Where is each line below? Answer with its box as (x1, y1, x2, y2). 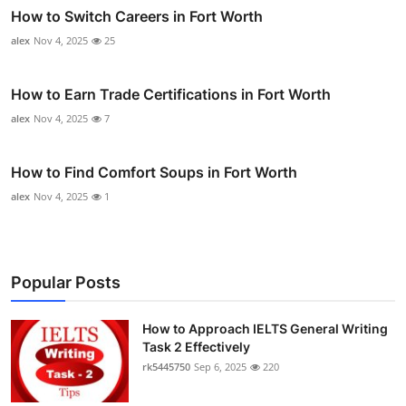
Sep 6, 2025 (194, 359, 246, 373)
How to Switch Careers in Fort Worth (11, 6, 263, 25)
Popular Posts (11, 272, 121, 292)
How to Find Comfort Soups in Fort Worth (11, 162, 297, 181)
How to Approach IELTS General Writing (142, 320, 388, 336)
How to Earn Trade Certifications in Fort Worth (11, 84, 331, 103)
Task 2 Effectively (142, 338, 250, 354)
